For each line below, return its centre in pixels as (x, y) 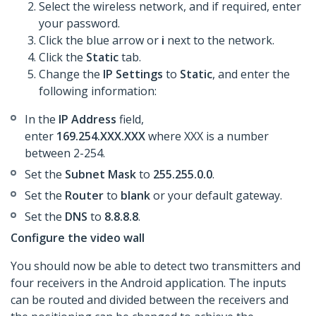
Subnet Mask (101, 175)
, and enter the (251, 74)
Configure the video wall (78, 238)
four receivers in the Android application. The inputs (148, 283)
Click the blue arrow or (100, 41)
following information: (98, 91)
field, (132, 120)
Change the (71, 74)
